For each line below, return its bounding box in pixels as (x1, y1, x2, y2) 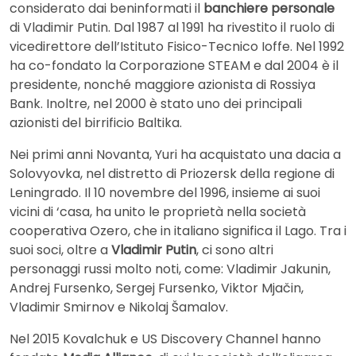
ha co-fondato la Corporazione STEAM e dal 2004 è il (10, 56, 339, 75)
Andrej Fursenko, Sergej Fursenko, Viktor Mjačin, (10, 279, 304, 298)
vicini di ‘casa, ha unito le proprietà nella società (10, 203, 306, 222)
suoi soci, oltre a (10, 241, 111, 260)
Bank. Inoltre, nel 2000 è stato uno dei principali (10, 95, 302, 114)
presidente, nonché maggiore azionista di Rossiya (10, 75, 315, 95)
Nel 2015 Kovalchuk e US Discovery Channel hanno (10, 330, 321, 349)
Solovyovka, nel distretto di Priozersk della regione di (10, 164, 335, 184)
